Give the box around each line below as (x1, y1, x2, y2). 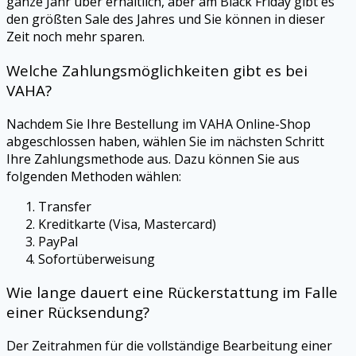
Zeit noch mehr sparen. (6, 28, 145, 46)
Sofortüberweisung (38, 250, 155, 268)
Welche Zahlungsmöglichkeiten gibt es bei (6, 60, 308, 80)
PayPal (38, 232, 78, 250)
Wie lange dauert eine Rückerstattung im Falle (6, 282, 338, 303)
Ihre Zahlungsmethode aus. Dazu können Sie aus (6, 149, 300, 168)
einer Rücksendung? (6, 302, 149, 323)
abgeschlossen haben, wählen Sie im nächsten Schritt (6, 132, 324, 150)
